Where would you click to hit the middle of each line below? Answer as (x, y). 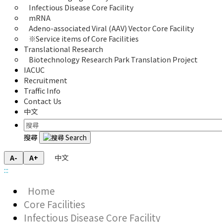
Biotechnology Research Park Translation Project (113, 59)
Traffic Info (42, 91)
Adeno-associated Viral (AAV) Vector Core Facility (111, 28)
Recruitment (46, 80)
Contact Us (43, 101)
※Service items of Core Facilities (84, 39)
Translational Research (63, 49)
